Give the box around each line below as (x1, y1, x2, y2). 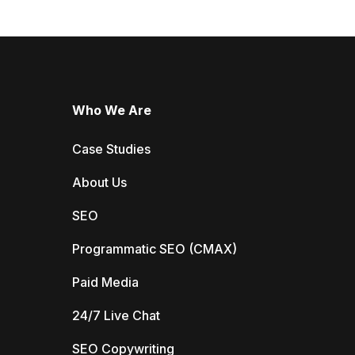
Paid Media (71, 274, 139, 290)
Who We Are (71, 102, 151, 118)
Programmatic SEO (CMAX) (71, 241, 237, 257)
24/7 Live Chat (71, 307, 160, 323)
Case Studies (71, 141, 151, 157)
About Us (71, 174, 127, 190)
